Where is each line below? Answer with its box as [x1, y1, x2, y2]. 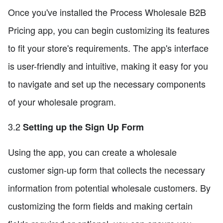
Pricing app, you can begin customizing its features [8, 23, 210, 37]
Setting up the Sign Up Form [23, 120, 144, 134]
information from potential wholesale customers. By [8, 181, 211, 195]
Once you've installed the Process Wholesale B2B [8, 5, 206, 19]
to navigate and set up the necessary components [8, 77, 206, 91]
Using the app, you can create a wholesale [8, 145, 177, 159]
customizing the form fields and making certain [8, 199, 193, 213]
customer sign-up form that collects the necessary [8, 163, 205, 177]
